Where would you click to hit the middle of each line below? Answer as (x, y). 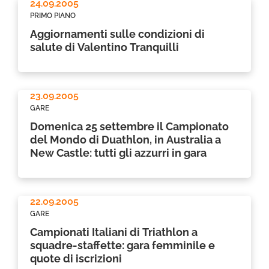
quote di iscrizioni (76, 258)
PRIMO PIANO (53, 16)
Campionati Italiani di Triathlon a (114, 232)
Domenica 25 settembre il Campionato (129, 126)
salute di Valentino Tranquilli (104, 47)
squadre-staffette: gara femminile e (122, 245)
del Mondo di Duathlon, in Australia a (125, 140)
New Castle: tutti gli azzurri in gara (118, 153)
